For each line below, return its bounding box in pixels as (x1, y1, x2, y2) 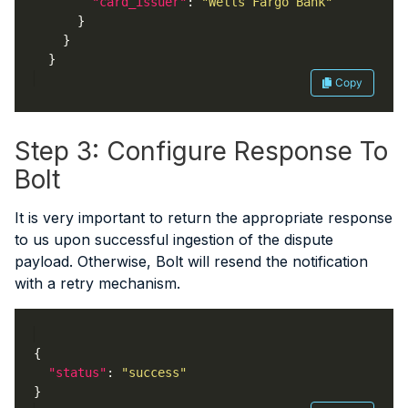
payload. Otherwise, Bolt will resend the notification (15, 252, 368, 271)
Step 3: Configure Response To (15, 136, 388, 168)
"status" (48, 364, 107, 380)
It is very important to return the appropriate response (15, 209, 393, 228)
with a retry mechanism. (15, 274, 180, 293)
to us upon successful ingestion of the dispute (15, 230, 333, 250)
